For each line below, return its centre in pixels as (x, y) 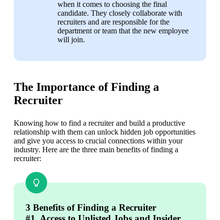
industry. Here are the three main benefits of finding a (96, 150)
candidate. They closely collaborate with (120, 13)
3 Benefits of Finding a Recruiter (91, 208)
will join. (71, 40)
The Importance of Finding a (86, 87)
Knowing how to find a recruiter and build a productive (99, 123)
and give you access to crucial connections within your (98, 141)
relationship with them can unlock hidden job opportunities (105, 132)
